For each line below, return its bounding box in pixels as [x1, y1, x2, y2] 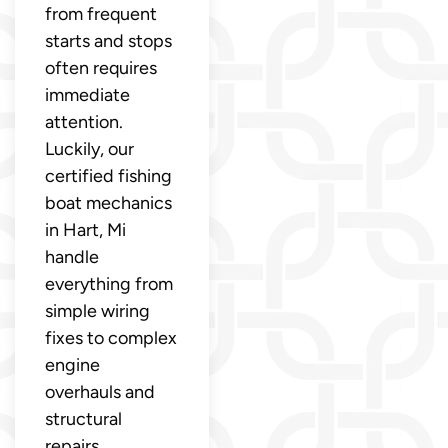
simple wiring [45, 300, 150, 323]
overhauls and [45, 381, 155, 404]
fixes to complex [45, 327, 177, 350]
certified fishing [45, 165, 172, 188]
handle [45, 246, 99, 269]
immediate [45, 84, 130, 107]
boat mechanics [45, 192, 172, 215]
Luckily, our [45, 138, 134, 161]
